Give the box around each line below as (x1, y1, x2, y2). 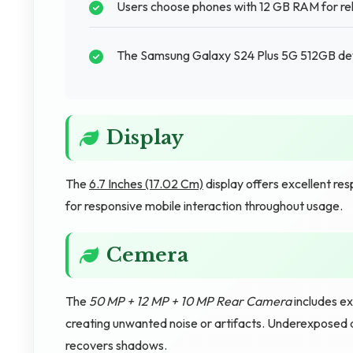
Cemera (106, 243, 188, 266)
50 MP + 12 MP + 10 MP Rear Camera (89, 293, 292, 309)
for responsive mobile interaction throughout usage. (65, 198, 343, 214)
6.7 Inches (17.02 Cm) (89, 176, 203, 191)
